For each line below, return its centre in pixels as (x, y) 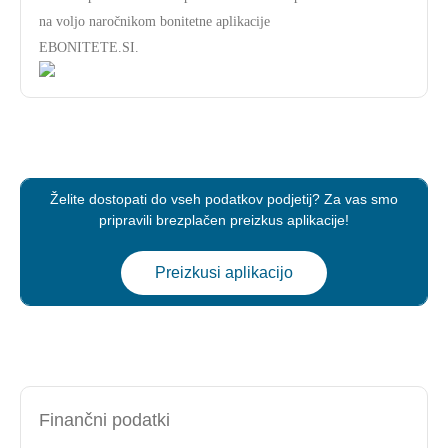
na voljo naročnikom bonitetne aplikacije (154, 21)
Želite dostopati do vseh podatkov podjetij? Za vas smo (224, 199)
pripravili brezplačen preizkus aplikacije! (224, 220)
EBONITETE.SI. (89, 47)
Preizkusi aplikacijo (224, 272)
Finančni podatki (104, 420)
